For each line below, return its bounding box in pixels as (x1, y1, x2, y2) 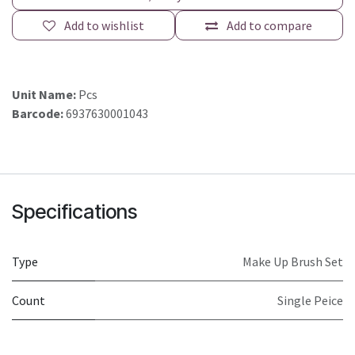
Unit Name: (12, 86, 78, 103)
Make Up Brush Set (242, 254, 343, 270)
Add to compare (227, 17, 313, 34)
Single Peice (277, 292, 343, 309)
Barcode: (12, 105, 66, 122)
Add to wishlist (63, 17, 144, 34)
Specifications (12, 200, 137, 224)
